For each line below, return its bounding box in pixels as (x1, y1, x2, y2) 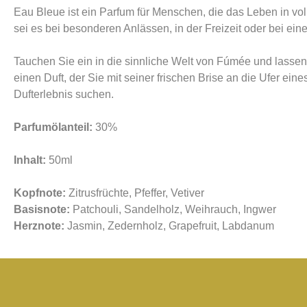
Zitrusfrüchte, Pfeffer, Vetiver (69, 187, 207, 199)
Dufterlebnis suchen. (14, 88, 114, 100)
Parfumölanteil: (14, 121, 95, 133)
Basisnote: (14, 204, 70, 215)
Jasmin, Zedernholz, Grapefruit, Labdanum (64, 220, 274, 232)
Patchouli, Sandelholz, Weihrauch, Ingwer (70, 204, 276, 215)
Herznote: (14, 220, 64, 232)
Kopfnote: (14, 187, 69, 199)
